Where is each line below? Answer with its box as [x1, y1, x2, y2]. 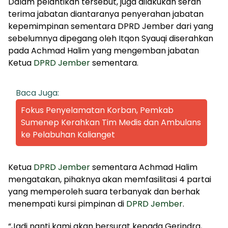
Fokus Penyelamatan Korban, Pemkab [21, 104, 174, 116]
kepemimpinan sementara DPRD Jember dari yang [8, 20, 213, 32]
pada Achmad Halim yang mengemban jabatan [8, 44, 199, 56]
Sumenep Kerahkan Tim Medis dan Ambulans [21, 116, 201, 128]
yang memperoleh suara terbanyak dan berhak [8, 185, 200, 197]
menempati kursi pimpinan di [8, 197, 126, 210]
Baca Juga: [16, 87, 59, 99]
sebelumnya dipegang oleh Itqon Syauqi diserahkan [8, 32, 213, 44]
